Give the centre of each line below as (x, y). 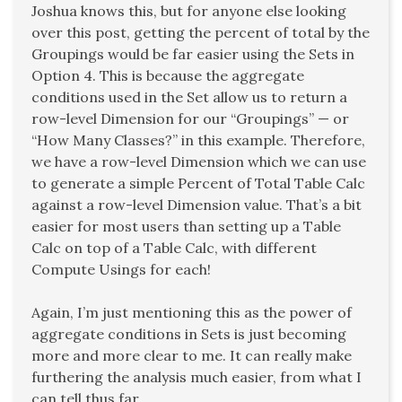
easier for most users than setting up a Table (186, 227)
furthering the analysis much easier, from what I (197, 377)
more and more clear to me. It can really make (192, 356)
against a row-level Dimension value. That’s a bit (197, 205)
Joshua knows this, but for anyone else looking (189, 11)
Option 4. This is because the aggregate (168, 76)
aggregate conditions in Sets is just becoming (189, 334)
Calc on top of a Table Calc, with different (174, 248)
